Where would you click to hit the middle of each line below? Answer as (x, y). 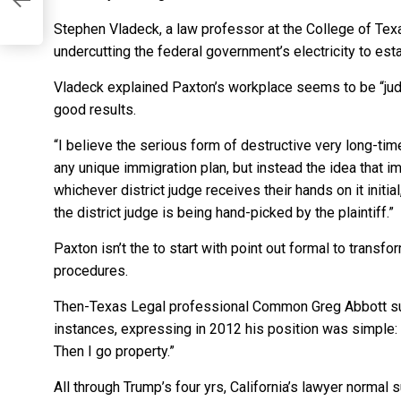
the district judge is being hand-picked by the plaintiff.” (224, 212)
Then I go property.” (114, 351)
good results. (95, 109)
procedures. (91, 270)
